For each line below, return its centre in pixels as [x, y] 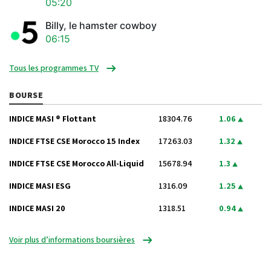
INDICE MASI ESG [40, 186]
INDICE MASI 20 [37, 208]
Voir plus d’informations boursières [72, 240]
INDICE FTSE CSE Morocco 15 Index [74, 141]
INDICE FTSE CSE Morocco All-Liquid [77, 164]
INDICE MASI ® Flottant [53, 119]
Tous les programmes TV [54, 68]
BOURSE [26, 95]
